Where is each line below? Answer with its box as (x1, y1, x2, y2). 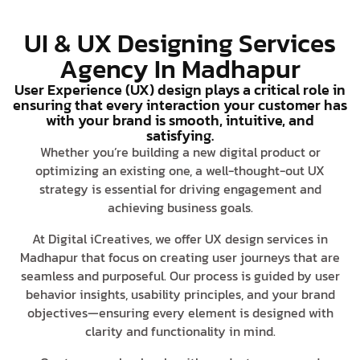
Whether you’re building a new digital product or (39, 141, 321, 162)
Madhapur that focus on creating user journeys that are (20, 247, 340, 267)
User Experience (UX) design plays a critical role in (14, 78, 346, 100)
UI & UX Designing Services (24, 23, 336, 63)
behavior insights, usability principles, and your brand (25, 284, 335, 304)
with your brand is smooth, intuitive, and (46, 108, 314, 131)
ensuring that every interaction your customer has (13, 93, 347, 116)
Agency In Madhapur (59, 49, 301, 88)
